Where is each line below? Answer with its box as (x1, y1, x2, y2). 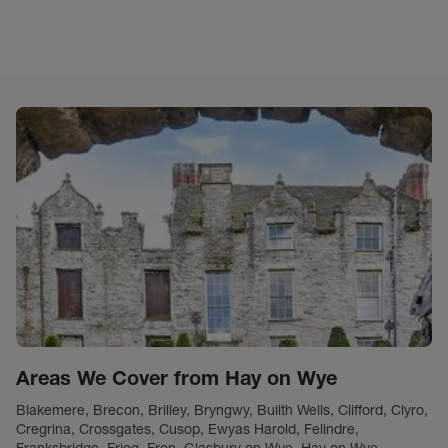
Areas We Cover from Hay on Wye (16, 366, 337, 391)
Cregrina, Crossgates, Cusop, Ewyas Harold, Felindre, (16, 420, 359, 439)
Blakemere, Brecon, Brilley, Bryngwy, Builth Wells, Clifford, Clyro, (16, 401, 428, 420)
